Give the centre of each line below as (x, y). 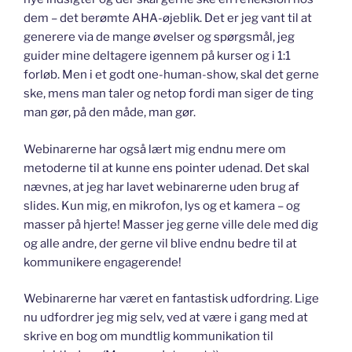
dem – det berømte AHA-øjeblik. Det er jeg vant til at (168, 18)
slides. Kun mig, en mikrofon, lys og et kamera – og (162, 205)
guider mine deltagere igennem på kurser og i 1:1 (157, 56)
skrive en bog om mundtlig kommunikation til (148, 337)
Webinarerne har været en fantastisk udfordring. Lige (171, 299)
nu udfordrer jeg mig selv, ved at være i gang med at (166, 318)
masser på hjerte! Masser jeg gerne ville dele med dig (171, 224)
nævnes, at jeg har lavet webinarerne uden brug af (161, 187)
